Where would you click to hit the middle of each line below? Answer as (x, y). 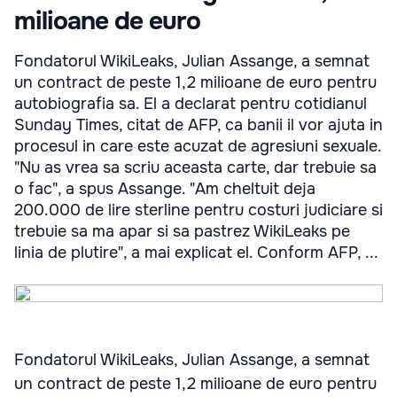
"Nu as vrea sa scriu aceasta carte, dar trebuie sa (195, 167)
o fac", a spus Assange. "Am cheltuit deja (165, 188)
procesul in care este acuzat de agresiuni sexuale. (198, 146)
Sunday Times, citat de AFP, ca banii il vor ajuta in (198, 125)
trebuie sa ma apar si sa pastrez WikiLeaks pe (182, 231)
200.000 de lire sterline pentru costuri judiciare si (198, 210)
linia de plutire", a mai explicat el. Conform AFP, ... (196, 252)
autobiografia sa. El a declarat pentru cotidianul (191, 103)
